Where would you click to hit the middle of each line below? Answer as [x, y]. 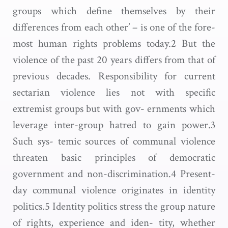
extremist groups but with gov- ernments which [114, 109]
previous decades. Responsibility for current [114, 76]
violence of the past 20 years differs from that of [114, 60]
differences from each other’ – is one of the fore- [114, 27]
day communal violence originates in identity [114, 190]
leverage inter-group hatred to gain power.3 [114, 125]
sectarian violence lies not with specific [114, 92]
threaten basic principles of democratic [114, 158]
